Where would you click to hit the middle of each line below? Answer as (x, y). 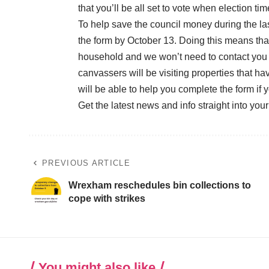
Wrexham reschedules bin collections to (160, 185)
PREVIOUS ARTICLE (86, 163)
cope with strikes (107, 198)
